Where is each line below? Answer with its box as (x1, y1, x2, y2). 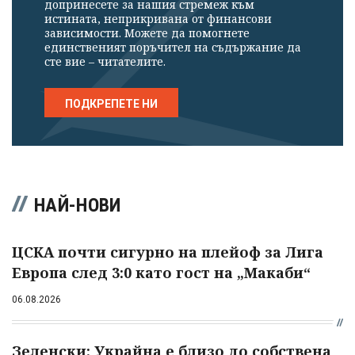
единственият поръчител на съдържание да (44, 40, 301, 55)
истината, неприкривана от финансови (44, 11, 272, 27)
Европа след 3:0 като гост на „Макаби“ (12, 263, 311, 283)
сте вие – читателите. (44, 54, 166, 70)
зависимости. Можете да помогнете (44, 25, 250, 41)
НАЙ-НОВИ (34, 194, 121, 217)
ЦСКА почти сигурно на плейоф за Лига (12, 242, 323, 262)
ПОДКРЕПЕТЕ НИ (65, 97, 158, 111)
